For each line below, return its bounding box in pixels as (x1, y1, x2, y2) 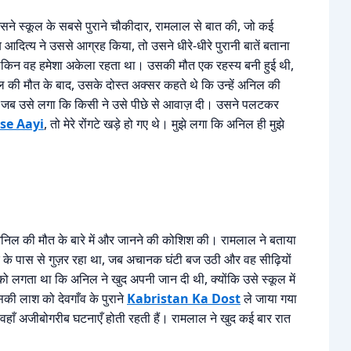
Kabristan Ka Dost (127, 290, 241, 308)
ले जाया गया (241, 290, 297, 308)
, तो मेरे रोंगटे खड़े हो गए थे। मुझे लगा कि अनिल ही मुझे (44, 115, 284, 133)
